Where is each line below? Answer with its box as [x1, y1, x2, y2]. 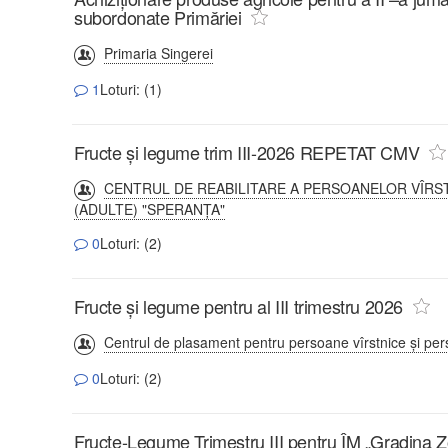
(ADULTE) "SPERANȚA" [74, 198, 225, 219]
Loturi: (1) [100, 78, 162, 99]
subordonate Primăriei [74, 3, 247, 30]
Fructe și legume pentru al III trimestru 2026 [74, 292, 404, 319]
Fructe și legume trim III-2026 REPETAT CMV [74, 138, 420, 165]
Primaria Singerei [104, 42, 213, 63]
